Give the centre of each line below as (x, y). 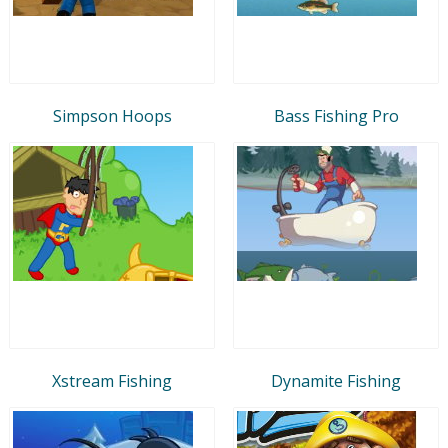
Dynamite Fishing (336, 380)
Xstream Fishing (112, 380)
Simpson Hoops (112, 115)
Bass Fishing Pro (336, 115)
